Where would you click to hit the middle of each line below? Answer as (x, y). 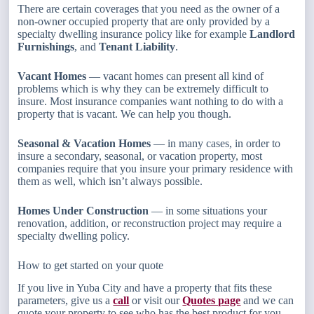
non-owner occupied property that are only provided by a (144, 21)
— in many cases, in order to (216, 143)
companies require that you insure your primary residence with (156, 168)
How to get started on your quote (91, 265)
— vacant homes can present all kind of (175, 76)
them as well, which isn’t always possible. (110, 181)
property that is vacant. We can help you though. (125, 114)
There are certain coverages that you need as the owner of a (149, 8)
